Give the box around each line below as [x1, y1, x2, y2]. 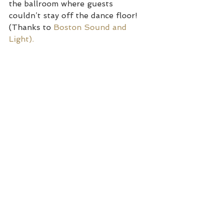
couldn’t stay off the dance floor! [9, 10, 140, 20]
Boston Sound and [54, 22, 129, 32]
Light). [9, 34, 36, 44]
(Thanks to [9, 22, 54, 32]
